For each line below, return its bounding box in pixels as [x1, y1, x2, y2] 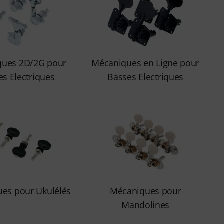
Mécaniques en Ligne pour [91, 57, 200, 69]
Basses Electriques [107, 71, 184, 83]
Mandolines [121, 199, 170, 211]
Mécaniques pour [109, 185, 181, 197]
